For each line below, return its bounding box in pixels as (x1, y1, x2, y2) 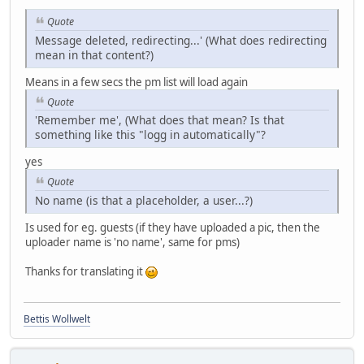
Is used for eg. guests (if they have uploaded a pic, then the (25, 220, 320, 236)
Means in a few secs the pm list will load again (25, 74, 248, 89)
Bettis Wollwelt (24, 312, 90, 327)
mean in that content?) (35, 46, 154, 63)
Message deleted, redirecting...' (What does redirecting (35, 32, 327, 48)
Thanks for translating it (25, 264, 145, 279)
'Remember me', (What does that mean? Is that (35, 112, 284, 128)
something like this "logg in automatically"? (35, 127, 266, 143)
